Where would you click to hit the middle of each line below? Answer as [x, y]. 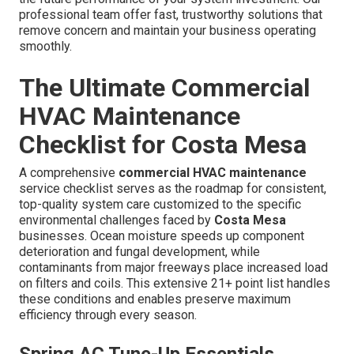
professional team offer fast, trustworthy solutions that [171, 15]
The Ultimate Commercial [164, 88]
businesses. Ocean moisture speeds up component [162, 236]
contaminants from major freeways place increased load [173, 268]
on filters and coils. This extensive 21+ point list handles [175, 284]
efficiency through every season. [108, 315]
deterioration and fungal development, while [139, 252]
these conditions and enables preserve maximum [155, 299]
